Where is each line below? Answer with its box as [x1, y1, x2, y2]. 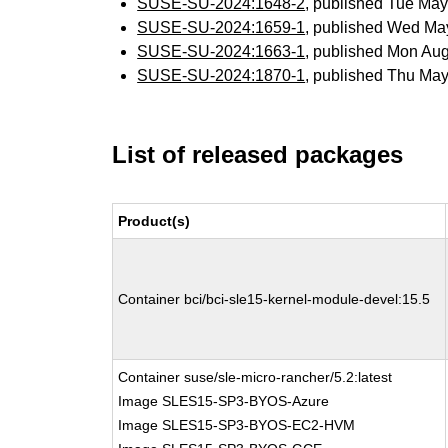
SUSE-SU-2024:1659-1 [137, 19, 306, 36]
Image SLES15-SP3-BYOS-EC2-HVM [118, 417, 356, 433]
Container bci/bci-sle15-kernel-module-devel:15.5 [118, 291, 431, 307]
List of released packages [112, 141, 404, 168]
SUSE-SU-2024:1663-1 [137, 43, 306, 60]
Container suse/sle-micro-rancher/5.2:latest [118, 369, 393, 385]
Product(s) [118, 213, 191, 229]
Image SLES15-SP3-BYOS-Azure [118, 393, 330, 409]
